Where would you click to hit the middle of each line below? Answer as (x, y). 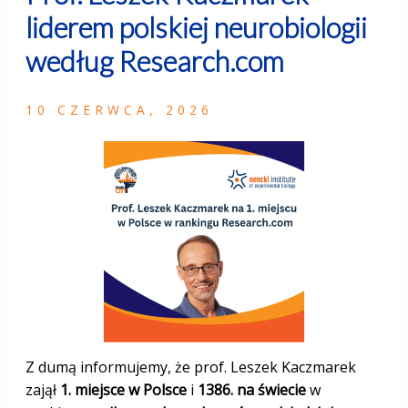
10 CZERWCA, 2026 (119, 109)
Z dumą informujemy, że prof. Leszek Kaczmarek (190, 367)
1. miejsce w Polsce (123, 389)
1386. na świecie (251, 389)
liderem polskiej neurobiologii (196, 27)
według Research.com (154, 61)
